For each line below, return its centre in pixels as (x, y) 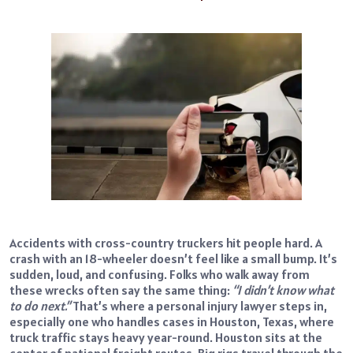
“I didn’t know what (283, 290)
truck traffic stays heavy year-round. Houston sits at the (166, 337)
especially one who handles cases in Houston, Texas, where (172, 321)
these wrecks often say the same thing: (121, 290)
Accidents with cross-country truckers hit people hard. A (166, 242)
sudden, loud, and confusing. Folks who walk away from (160, 274)
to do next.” (40, 305)
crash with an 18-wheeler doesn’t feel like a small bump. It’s (173, 258)
